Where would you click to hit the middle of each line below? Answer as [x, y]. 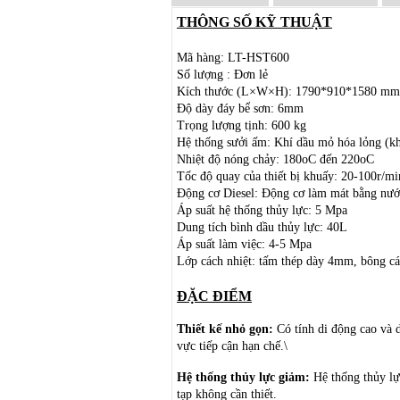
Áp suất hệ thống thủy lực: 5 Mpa [262, 210]
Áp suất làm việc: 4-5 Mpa [244, 244]
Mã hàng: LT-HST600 [233, 57]
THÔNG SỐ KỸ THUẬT [254, 21]
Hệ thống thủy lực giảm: [243, 377]
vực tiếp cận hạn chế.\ [232, 346]
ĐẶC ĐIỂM [214, 296]
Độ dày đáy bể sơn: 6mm [240, 108]
